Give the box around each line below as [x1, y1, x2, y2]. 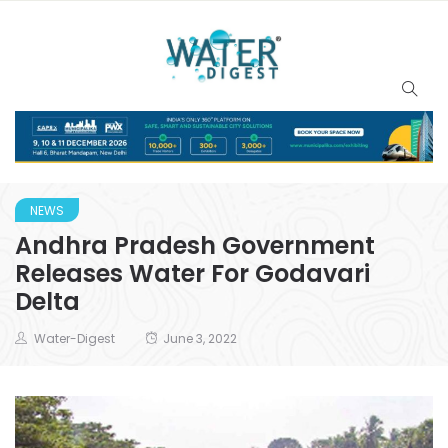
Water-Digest [34, 329, 115, 347]
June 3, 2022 [163, 329, 237, 347]
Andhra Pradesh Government [15, 228, 375, 262]
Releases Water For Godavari [15, 256, 370, 290]
